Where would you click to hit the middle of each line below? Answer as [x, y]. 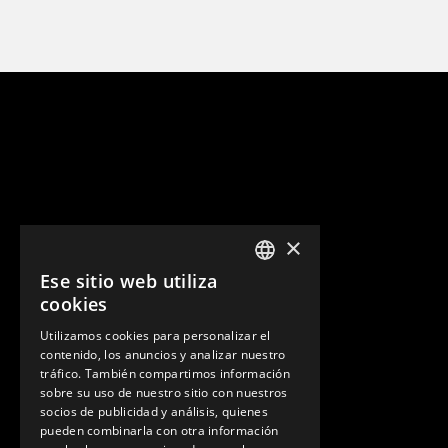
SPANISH [281, 364]
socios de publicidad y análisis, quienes [154, 411]
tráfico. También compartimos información [165, 373]
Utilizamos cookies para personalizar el [155, 335]
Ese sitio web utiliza [129, 281]
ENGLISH [281, 288]
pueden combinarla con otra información [159, 430]
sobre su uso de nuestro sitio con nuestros [164, 392]
